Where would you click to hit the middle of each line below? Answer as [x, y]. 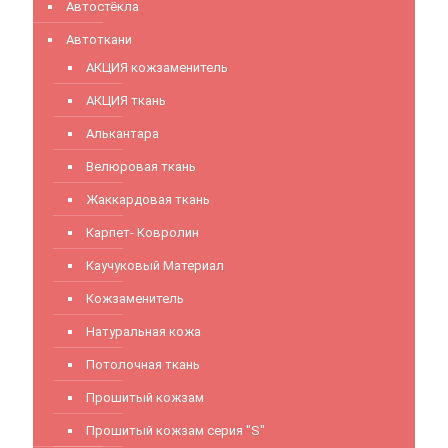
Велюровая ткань [141, 166]
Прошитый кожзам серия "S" [175, 430]
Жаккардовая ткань [148, 199]
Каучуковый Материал [155, 265]
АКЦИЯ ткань [126, 100]
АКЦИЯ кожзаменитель [157, 67]
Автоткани [99, 39]
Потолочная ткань [143, 364]
